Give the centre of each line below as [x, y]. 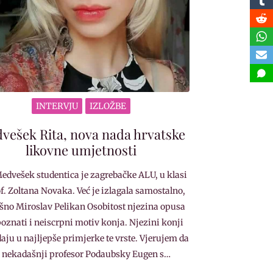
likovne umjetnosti [81, 150]
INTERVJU [57, 106]
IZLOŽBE [108, 106]
